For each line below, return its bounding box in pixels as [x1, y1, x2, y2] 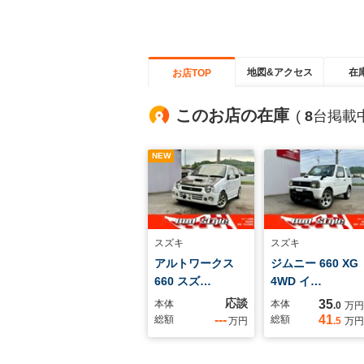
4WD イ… [271, 275, 322, 288]
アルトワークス [154, 257, 234, 270]
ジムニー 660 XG [271, 257, 358, 270]
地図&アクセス [246, 67, 313, 78]
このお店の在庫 [175, 106, 289, 124]
